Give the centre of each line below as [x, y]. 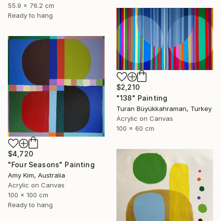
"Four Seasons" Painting [51, 164]
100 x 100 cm [28, 195]
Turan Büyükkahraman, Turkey [164, 108]
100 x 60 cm [135, 128]
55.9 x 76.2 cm [31, 5]
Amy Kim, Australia [37, 175]
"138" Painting [142, 98]
